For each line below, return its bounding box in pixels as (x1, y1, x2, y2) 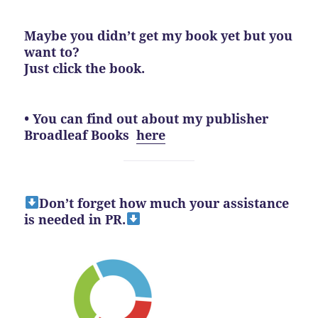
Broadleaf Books (24, 126, 137, 143)
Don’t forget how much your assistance (38, 194, 289, 212)
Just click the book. (24, 59, 146, 77)
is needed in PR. (24, 210, 126, 228)
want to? (24, 43, 80, 60)
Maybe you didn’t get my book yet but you (24, 26, 293, 44)
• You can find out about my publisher (24, 109, 269, 127)
